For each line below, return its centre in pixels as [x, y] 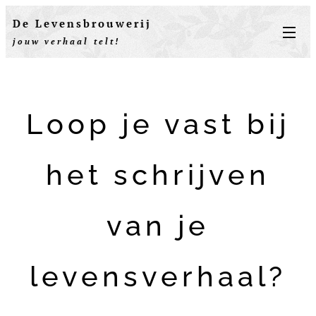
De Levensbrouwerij [110, 23]
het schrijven [158, 175]
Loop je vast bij [158, 124]
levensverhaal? [158, 276]
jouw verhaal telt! [66, 41]
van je [158, 225]
